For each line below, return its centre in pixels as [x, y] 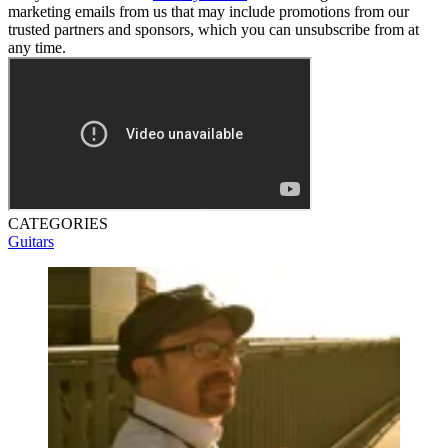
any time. [37, 47]
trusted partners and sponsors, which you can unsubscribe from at [213, 29]
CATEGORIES [58, 223]
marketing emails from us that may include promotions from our [208, 11]
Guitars [31, 241]
